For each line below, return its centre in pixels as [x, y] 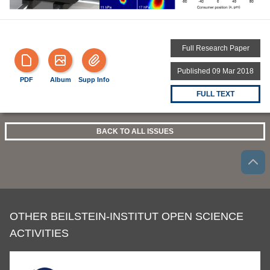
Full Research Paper [215, 48]
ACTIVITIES [39, 233]
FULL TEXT [215, 94]
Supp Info [94, 79]
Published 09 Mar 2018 [215, 71]
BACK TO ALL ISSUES [135, 131]
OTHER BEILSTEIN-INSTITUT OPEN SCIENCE [127, 216]
